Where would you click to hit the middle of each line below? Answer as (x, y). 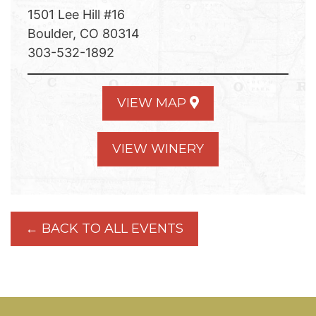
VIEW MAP (153, 103)
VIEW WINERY (158, 149)
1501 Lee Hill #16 (76, 14)
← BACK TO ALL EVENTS (104, 229)
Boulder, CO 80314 (84, 34)
